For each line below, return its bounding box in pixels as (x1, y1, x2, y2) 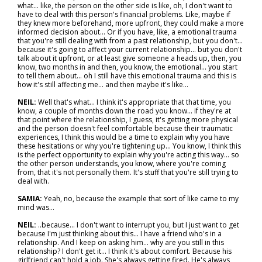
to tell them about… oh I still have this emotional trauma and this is (18, 71, 236, 81)
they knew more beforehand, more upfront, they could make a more (18, 18, 244, 28)
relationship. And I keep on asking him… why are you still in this (18, 237, 224, 247)
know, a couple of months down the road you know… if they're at (18, 106, 231, 116)
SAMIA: (18, 194, 44, 204)
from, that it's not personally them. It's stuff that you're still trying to (18, 167, 239, 177)
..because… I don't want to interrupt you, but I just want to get (36, 220, 239, 230)
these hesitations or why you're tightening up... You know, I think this (18, 141, 241, 151)
